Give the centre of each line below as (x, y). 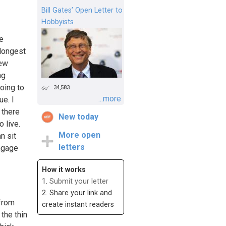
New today (78, 117)
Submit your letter (79, 182)
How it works (64, 170)
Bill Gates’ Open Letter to (82, 11)
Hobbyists (58, 22)
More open (79, 135)
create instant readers (78, 205)
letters (72, 147)
